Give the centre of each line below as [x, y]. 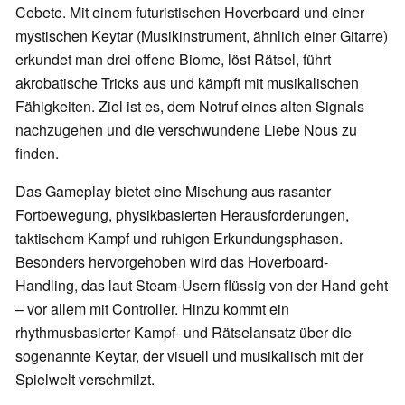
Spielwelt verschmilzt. [85, 380]
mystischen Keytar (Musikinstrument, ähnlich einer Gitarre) [202, 36]
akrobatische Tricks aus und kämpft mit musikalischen [187, 83]
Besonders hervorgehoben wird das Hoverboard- [172, 262]
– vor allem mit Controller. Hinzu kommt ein [152, 309]
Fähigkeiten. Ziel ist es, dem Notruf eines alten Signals [190, 107]
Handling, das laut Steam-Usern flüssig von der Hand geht [202, 286]
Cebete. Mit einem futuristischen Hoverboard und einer [190, 13]
